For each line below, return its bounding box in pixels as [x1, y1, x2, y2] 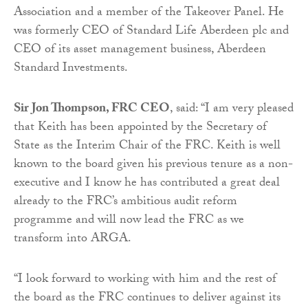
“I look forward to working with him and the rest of [14, 269, 276, 291]
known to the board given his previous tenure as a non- [14, 155, 293, 177]
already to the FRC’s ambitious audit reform [14, 192, 237, 214]
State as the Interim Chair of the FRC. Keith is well [14, 136, 280, 158]
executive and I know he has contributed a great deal [14, 173, 280, 195]
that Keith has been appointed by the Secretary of [14, 118, 267, 140]
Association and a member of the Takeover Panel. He [14, 3, 284, 25]
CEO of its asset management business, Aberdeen [14, 40, 266, 62]
